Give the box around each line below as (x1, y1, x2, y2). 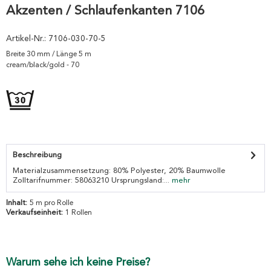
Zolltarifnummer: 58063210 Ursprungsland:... (13, 177, 169, 185)
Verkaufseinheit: (6, 209, 65, 217)
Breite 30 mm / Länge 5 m (6, 51, 91, 58)
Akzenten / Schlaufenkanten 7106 (6, 5, 204, 18)
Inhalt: (6, 199, 30, 207)
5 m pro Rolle (30, 200, 73, 207)
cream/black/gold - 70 (6, 62, 79, 69)
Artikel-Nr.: (6, 35, 48, 43)
